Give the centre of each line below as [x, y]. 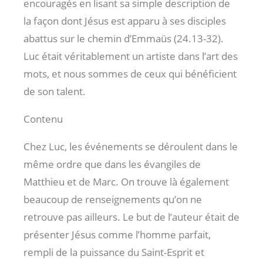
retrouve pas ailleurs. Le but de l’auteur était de [131, 217]
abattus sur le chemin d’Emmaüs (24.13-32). [124, 38]
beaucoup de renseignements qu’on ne [113, 199]
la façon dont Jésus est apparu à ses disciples [125, 21]
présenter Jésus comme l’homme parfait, [117, 234]
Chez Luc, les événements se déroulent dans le [131, 146]
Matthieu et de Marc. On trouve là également [126, 181]
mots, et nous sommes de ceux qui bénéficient [130, 73]
